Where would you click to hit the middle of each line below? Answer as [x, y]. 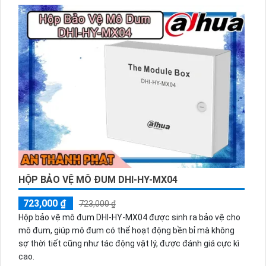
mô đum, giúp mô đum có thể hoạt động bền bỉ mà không [126, 231]
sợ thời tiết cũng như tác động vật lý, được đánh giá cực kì [129, 244]
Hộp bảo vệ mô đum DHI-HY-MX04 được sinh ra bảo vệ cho [129, 218]
